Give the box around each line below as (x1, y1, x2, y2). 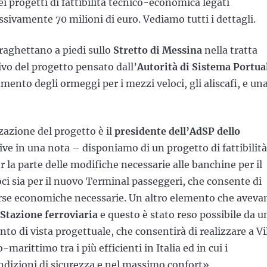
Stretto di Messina (113, 44, 202, 56)
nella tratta (202, 44, 257, 56)
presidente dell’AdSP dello (114, 125, 240, 137)
